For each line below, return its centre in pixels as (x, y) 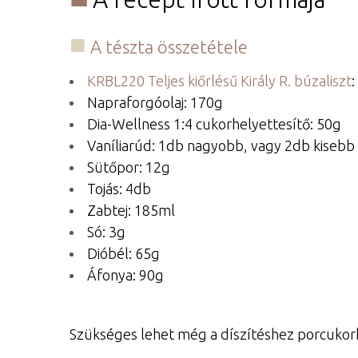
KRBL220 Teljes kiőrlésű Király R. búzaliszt (219, 80)
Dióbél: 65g (123, 253)
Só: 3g (106, 231)
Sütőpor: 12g (129, 167)
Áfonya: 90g (125, 274)
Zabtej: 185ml (131, 210)
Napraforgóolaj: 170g (155, 102)
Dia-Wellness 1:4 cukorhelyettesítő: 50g (214, 123)
